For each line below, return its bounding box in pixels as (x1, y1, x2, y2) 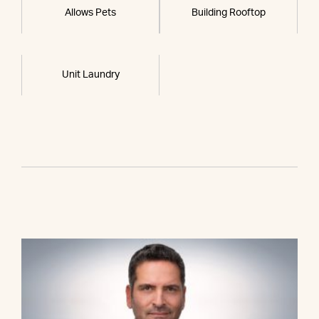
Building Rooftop (192, 8, 266, 19)
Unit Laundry (61, 70, 120, 80)
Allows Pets (65, 8, 116, 19)
